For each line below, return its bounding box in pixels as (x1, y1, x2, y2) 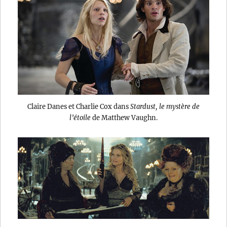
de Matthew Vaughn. (91, 113, 158, 122)
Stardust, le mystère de (130, 102, 200, 111)
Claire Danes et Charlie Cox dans (27, 102, 130, 111)
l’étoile (69, 113, 91, 122)
